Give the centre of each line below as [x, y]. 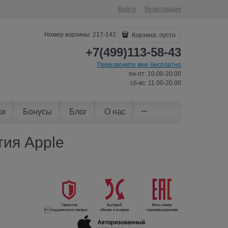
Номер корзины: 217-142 [80, 35]
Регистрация [163, 9]
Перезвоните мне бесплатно [139, 65]
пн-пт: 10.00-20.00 [155, 74]
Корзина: [145, 35]
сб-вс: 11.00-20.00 [156, 83]
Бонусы [37, 111]
